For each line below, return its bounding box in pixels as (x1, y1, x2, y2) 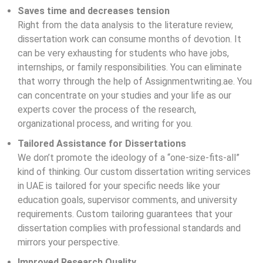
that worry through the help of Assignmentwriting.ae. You (18, 76, 252, 87)
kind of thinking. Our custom (18, 166, 134, 177)
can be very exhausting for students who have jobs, (18, 48, 229, 59)
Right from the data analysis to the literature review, (18, 19, 233, 31)
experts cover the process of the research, (18, 104, 196, 115)
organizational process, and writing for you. (18, 118, 193, 129)
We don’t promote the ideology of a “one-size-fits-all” (18, 152, 240, 163)
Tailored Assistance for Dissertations (18, 138, 186, 149)
